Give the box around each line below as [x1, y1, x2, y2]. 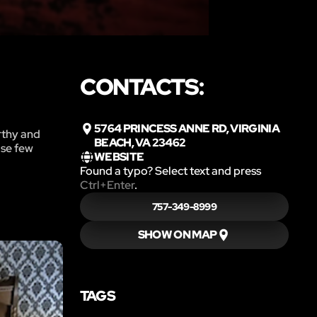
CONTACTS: [79, 71, 204, 102]
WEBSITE [93, 149, 144, 164]
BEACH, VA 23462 [93, 134, 186, 150]
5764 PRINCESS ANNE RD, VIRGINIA [93, 120, 280, 136]
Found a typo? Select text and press [79, 163, 261, 178]
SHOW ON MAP [137, 226, 217, 242]
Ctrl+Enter [79, 177, 134, 192]
